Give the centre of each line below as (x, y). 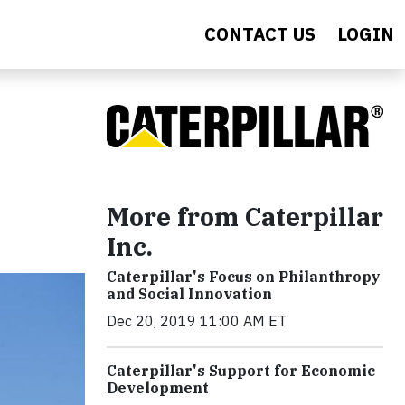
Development (158, 388)
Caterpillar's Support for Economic (241, 371)
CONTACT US (260, 34)
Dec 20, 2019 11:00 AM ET (197, 321)
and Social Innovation (189, 294)
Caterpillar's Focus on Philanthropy (244, 277)
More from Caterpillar (245, 217)
